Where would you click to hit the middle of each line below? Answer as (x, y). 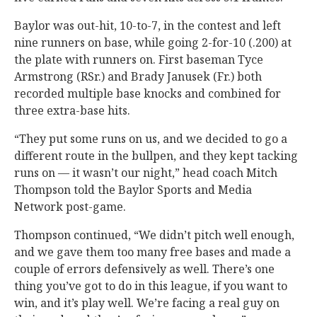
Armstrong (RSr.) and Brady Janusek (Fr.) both (138, 76)
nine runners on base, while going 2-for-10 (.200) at (153, 42)
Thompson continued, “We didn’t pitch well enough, (154, 235)
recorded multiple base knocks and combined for (148, 93)
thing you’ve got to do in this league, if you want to (151, 286)
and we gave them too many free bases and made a (152, 252)
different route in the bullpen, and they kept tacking (156, 156)
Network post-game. (70, 207)
